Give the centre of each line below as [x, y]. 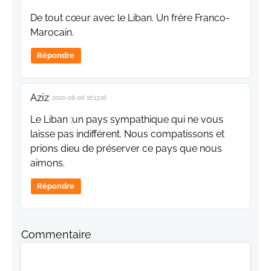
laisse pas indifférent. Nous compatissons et [127, 134]
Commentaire [56, 234]
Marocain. [52, 32]
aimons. [47, 163]
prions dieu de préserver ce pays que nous [126, 148]
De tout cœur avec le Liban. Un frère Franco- [130, 18]
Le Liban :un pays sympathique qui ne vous [127, 119]
